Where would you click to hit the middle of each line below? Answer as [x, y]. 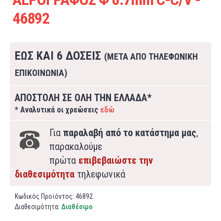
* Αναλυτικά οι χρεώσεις [57, 110]
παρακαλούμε [76, 147]
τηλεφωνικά [100, 174]
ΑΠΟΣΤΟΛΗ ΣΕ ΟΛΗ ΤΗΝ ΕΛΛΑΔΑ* [83, 98]
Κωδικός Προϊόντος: [45, 196]
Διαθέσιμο [77, 207]
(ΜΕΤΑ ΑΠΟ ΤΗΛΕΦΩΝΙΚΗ [151, 56]
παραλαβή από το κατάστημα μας [130, 133]
